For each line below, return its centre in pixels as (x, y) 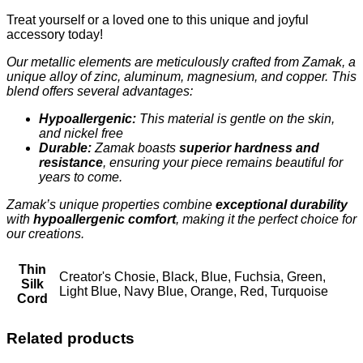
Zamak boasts (135, 147)
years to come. (81, 177)
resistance (71, 162)
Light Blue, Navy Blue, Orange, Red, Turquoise (194, 291)
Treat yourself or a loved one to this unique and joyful (158, 19)
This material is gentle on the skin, (235, 118)
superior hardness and (249, 147)
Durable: (65, 147)
